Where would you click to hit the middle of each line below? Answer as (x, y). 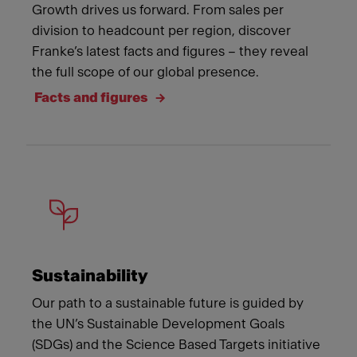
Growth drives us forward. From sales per (158, 10)
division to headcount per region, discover (161, 31)
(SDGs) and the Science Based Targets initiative (176, 345)
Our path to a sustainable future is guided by (168, 304)
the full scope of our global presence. (145, 73)
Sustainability (90, 277)
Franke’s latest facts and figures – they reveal (170, 52)
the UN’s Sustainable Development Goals (158, 324)
